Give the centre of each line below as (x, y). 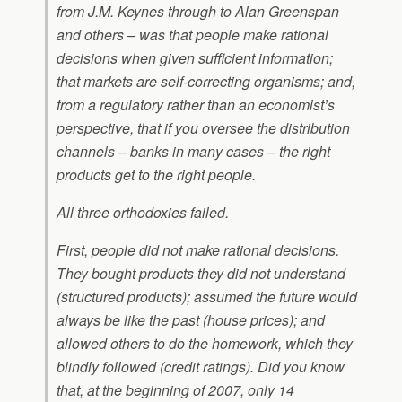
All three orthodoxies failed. (143, 212)
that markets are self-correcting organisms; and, (206, 81)
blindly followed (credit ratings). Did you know (201, 367)
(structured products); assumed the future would (207, 297)
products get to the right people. (156, 175)
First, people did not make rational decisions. (198, 250)
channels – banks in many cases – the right (193, 151)
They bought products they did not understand (201, 273)
